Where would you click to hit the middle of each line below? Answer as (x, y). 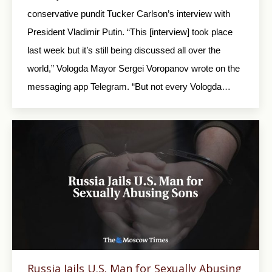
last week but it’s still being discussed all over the (124, 50)
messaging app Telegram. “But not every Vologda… (129, 86)
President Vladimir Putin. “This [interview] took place (130, 32)
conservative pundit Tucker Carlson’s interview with (129, 13)
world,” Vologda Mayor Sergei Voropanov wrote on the (134, 68)
